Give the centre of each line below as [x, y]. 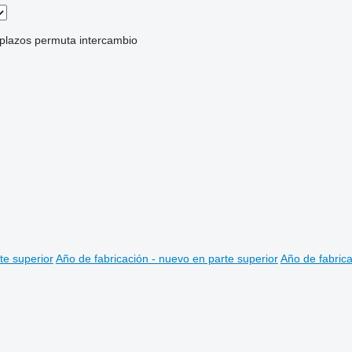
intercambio [108, 40]
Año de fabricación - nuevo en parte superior [167, 258]
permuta [55, 40]
